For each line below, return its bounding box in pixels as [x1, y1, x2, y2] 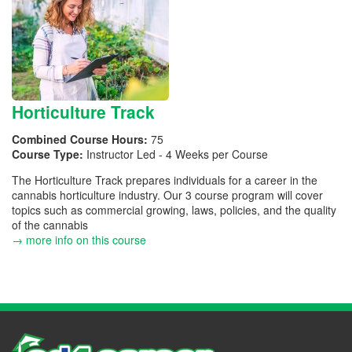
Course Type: [12, 145, 86, 162]
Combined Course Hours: [12, 130, 151, 147]
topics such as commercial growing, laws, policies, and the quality [12, 201, 336, 218]
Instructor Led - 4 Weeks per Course [86, 145, 268, 162]
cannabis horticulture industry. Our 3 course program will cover [12, 186, 323, 203]
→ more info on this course [12, 231, 146, 247]
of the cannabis [12, 216, 88, 233]
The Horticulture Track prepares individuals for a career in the [12, 171, 317, 188]
